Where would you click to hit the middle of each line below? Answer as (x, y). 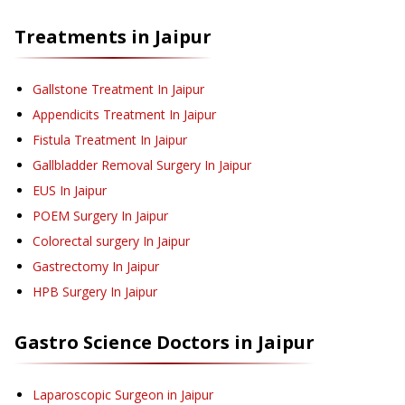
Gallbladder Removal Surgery (117, 165)
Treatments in (85, 37)
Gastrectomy (71, 267)
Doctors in (205, 343)
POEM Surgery (75, 216)
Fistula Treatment (85, 140)
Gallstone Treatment (93, 89)
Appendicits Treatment (99, 115)
